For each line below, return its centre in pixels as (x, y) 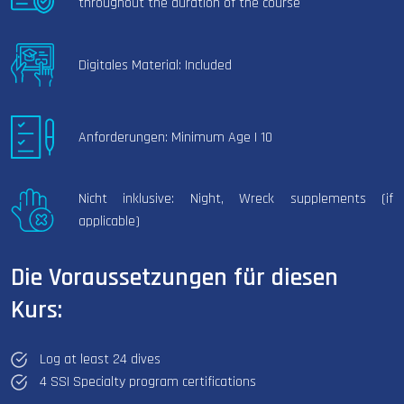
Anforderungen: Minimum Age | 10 (175, 137)
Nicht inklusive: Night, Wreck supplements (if (235, 199)
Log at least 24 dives (100, 360)
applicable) (109, 222)
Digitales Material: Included (155, 65)
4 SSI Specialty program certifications (148, 382)
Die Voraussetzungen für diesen (174, 278)
